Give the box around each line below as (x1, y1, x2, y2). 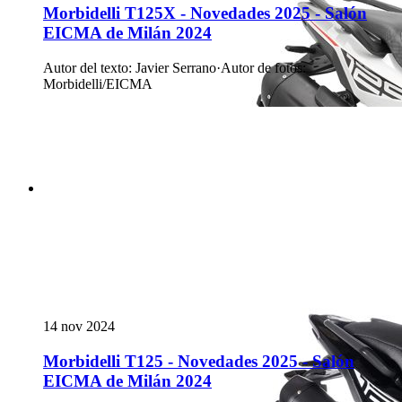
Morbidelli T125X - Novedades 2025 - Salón (43, 4, 367, 23)
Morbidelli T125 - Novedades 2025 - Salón (43, 351, 354, 371)
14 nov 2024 (43, 319, 115, 335)
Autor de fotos (221, 60, 302, 76)
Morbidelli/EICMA (43, 76, 153, 92)
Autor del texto (43, 60, 128, 76)
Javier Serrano (135, 60, 216, 76)
